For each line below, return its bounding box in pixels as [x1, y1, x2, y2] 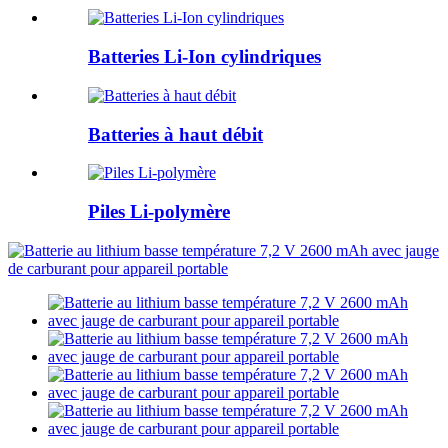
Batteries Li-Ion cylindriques [88, 46, 321, 68]
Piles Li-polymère [88, 201, 230, 222]
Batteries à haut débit [88, 123, 263, 145]
